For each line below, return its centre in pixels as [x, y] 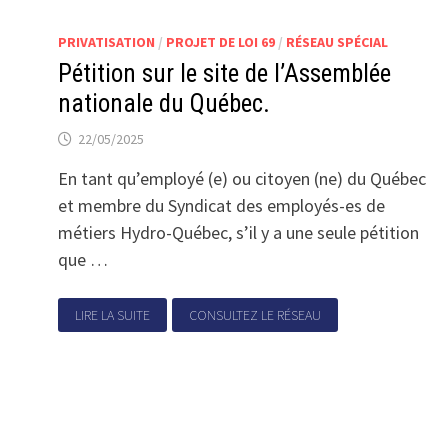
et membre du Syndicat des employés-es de [222, 205]
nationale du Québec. [164, 103]
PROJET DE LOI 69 [221, 42]
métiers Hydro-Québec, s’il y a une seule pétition [239, 232]
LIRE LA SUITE [113, 315]
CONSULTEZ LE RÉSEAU [254, 315]
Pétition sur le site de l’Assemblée [225, 73]
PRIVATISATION [107, 42]
